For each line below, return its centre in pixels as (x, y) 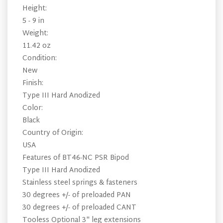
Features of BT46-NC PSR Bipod (76, 158)
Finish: (33, 83)
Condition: (40, 58)
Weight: (35, 34)
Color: (33, 108)
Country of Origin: (53, 133)
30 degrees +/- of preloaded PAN (77, 195)
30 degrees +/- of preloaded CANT (79, 208)
